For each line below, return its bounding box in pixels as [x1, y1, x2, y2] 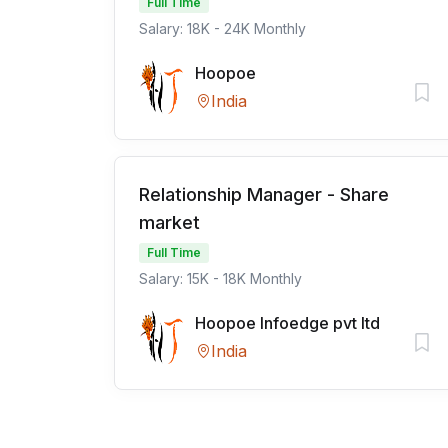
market [139, 212, 200, 233]
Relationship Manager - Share [139, 184, 389, 205]
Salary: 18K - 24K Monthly [139, 20, 306, 37]
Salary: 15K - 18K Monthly [139, 270, 302, 287]
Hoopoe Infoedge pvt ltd [195, 313, 380, 333]
